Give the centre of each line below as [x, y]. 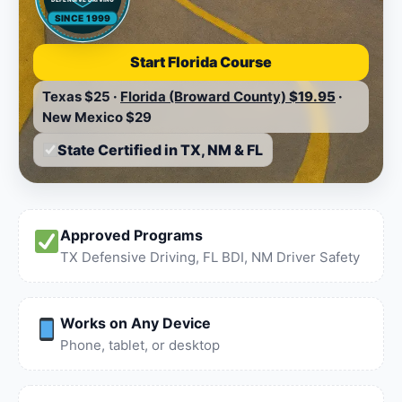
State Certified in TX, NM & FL [160, 150]
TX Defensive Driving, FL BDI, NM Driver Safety [210, 257]
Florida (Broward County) [203, 96]
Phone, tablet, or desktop [140, 345]
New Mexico [83, 117]
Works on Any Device [135, 323]
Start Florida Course [201, 62]
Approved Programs [131, 235]
